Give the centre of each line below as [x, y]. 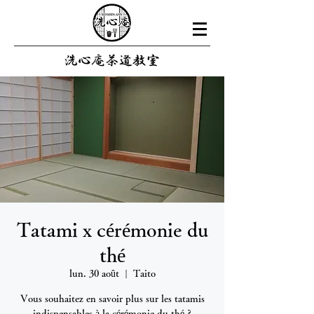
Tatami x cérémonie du [112, 229]
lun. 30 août [94, 273]
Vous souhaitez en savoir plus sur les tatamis [112, 299]
